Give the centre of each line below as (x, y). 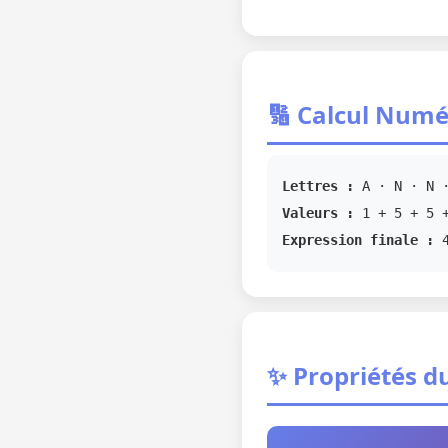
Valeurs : (318, 213)
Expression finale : (358, 240)
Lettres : (318, 186)
